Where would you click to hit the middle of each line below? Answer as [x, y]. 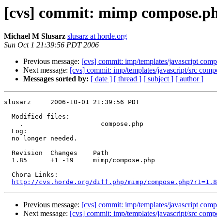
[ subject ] [158, 79]
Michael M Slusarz [35, 36]
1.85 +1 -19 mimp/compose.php [79, 160]
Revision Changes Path [56, 153]
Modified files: [37, 117]
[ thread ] [128, 79]
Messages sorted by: [56, 79]
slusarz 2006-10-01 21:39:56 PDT [72, 102]
